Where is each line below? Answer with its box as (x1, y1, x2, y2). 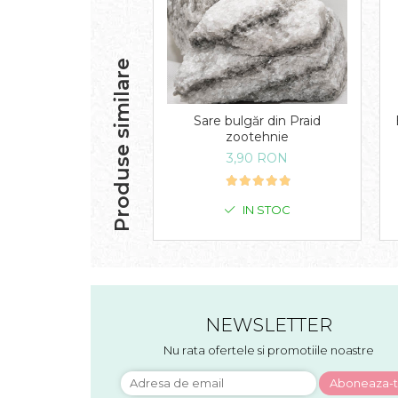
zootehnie (226, 129, 289, 146)
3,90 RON (227, 150, 288, 167)
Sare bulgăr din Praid (194, 113, 321, 130)
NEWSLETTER (204, 314, 332, 337)
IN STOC (240, 203, 291, 218)
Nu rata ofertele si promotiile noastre (163, 343, 374, 358)
